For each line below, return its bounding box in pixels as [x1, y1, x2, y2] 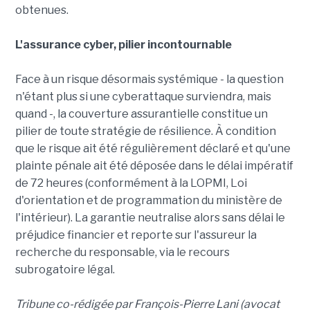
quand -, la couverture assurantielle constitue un [15, 107, 268, 121]
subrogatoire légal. [15, 263, 115, 277]
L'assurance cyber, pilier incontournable [15, 38, 232, 52]
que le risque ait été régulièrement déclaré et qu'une [15, 142, 291, 156]
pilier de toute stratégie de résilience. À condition [15, 125, 276, 138]
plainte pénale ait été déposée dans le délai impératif [15, 159, 293, 173]
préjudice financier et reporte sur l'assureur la [15, 228, 257, 242]
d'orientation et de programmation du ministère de [15, 194, 282, 208]
